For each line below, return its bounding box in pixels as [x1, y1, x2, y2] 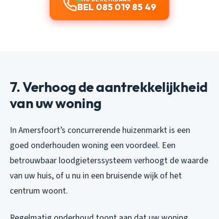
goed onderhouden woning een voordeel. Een [10, 139, 175, 152]
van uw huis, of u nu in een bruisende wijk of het [10, 170, 182, 182]
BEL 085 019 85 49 [77, 1, 157, 13]
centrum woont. [10, 185, 68, 197]
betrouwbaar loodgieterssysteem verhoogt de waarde [10, 154, 208, 167]
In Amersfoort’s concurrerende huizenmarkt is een [10, 124, 190, 137]
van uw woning [10, 94, 102, 112]
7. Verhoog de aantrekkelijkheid [10, 78, 208, 96]
